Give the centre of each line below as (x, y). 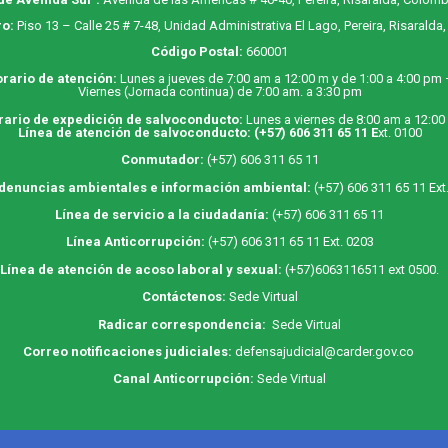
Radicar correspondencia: (182, 324)
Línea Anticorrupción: (136, 242)
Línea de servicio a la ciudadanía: (162, 215)
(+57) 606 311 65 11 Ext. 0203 (290, 242)
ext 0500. (412, 269)
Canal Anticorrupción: (184, 379)
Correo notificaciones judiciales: (128, 351)
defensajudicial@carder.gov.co (325, 351)
